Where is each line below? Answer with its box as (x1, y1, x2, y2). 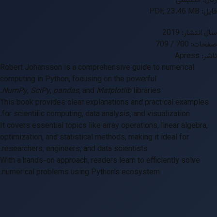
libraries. (131, 85, 161, 97)
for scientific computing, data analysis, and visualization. (2, 108, 190, 121)
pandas (53, 85, 79, 97)
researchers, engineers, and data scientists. (2, 143, 148, 155)
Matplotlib (96, 85, 131, 97)
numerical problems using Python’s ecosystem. (2, 167, 160, 179)
